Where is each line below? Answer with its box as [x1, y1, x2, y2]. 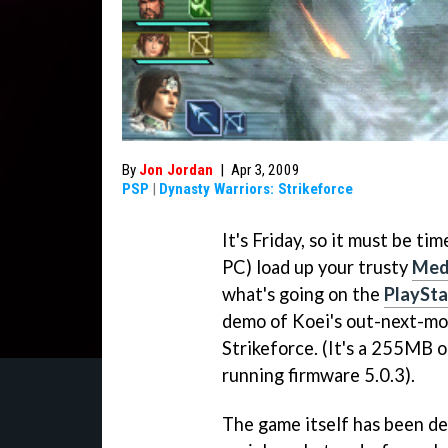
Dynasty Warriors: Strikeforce [159, 180, 353, 198]
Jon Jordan [139, 161, 213, 179]
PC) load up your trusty [222, 256, 412, 278]
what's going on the [222, 283, 384, 305]
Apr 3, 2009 [231, 161, 300, 179]
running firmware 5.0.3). [222, 364, 415, 386]
